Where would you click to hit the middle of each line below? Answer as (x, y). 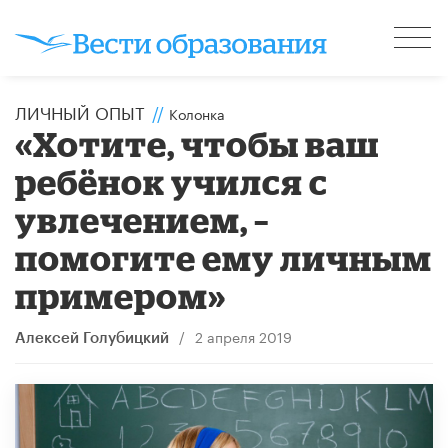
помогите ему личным (224, 257)
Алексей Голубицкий (92, 338)
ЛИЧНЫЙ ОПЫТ (80, 110)
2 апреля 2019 (243, 335)
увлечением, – (142, 219)
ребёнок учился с (172, 181)
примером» (121, 295)
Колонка (197, 112)
